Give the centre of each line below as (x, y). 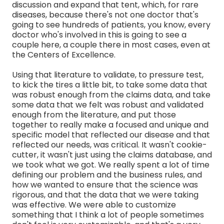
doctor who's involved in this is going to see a (99, 34)
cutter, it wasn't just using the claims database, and (112, 154)
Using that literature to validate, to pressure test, (108, 74)
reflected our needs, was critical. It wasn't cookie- (109, 144)
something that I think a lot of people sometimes (108, 214)
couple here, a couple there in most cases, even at (111, 44)
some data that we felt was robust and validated (108, 104)
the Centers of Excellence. (64, 54)
